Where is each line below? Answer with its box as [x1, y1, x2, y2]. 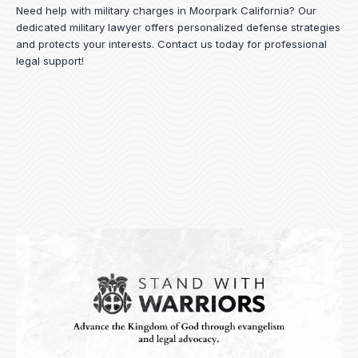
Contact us [157, 38, 213, 50]
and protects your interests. [16, 38, 157, 50]
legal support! [16, 54, 84, 67]
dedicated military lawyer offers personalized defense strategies [16, 21, 340, 34]
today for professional [213, 38, 327, 50]
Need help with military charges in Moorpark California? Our [16, 4, 316, 17]
